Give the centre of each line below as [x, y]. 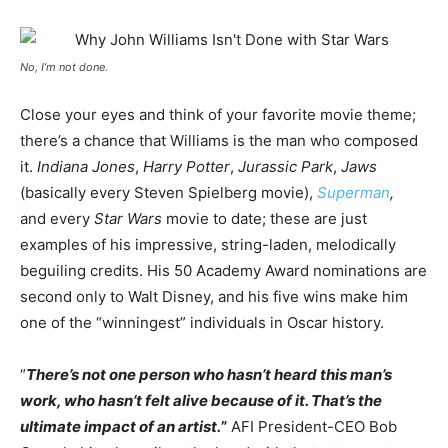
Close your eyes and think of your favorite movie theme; [218, 114]
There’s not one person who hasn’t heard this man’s [209, 374]
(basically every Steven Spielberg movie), [168, 192]
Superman [353, 192]
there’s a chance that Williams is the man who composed [219, 140]
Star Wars [128, 218]
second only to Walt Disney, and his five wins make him [214, 296]
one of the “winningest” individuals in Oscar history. [202, 322]
